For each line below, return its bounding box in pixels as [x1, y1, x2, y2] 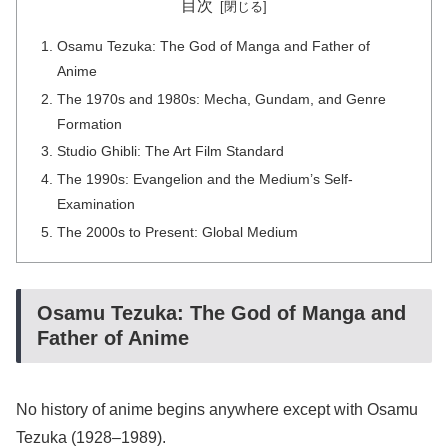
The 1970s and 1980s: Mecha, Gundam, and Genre [57, 90, 387, 107]
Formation [57, 115, 123, 132]
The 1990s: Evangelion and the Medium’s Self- [57, 171, 354, 188]
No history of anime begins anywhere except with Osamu [16, 400, 418, 418]
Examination [57, 196, 136, 213]
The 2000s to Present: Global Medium [57, 224, 299, 241]
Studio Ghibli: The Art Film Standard [57, 143, 285, 160]
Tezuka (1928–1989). [16, 428, 166, 446]
